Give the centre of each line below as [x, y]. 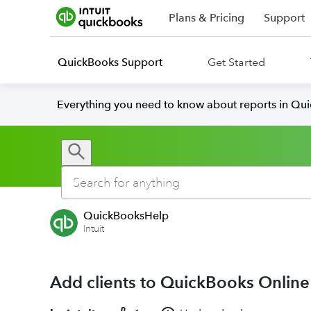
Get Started [236, 62]
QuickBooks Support [110, 62]
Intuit [94, 229]
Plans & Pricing [207, 18]
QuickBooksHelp [126, 216]
